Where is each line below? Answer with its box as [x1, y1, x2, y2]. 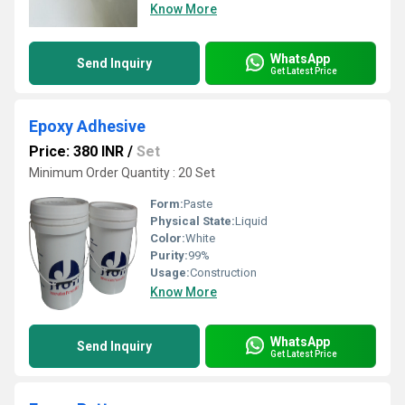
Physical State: [150, 214, 235, 228]
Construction [190, 266, 257, 279]
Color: [150, 231, 185, 245]
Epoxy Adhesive [29, 117, 146, 136]
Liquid [235, 214, 268, 228]
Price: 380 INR [29, 143, 124, 160]
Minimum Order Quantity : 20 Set [29, 165, 215, 180]
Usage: [150, 266, 190, 279]
